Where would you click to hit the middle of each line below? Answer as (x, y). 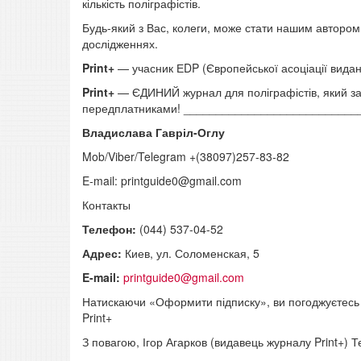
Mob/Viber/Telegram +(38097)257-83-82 (186, 157)
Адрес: (104, 253)
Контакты (106, 205)
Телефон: (111, 229)
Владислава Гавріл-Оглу (154, 133)
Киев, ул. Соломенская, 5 (192, 253)
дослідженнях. (120, 44)
